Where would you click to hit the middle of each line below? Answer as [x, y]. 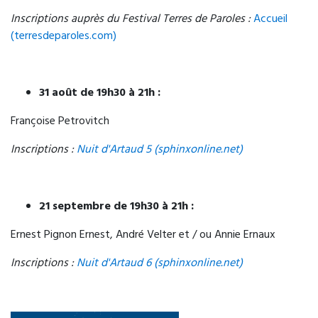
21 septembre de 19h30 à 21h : [116, 207]
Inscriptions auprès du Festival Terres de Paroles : [132, 20]
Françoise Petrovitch [61, 122]
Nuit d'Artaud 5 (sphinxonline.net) [160, 150]
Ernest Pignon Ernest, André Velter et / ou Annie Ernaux [143, 235]
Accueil [270, 20]
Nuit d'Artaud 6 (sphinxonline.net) [160, 264]
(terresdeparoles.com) [64, 37]
